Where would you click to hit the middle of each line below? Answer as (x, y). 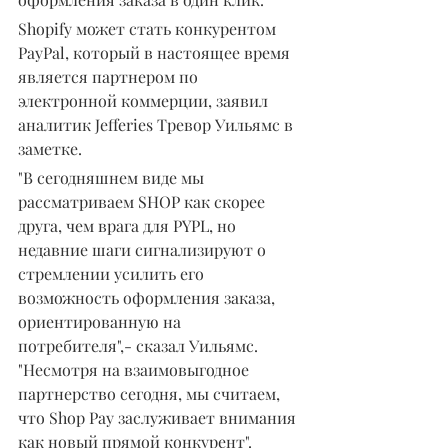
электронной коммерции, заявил (145, 100)
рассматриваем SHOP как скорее (143, 201)
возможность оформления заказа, (148, 297)
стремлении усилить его (113, 273)
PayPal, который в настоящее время (156, 52)
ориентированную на (101, 321)
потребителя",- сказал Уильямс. (140, 345)
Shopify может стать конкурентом (149, 28)
